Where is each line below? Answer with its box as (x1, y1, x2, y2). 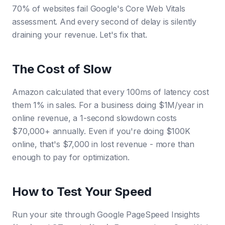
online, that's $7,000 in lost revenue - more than (12, 139, 195, 149)
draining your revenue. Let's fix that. (12, 30, 147, 40)
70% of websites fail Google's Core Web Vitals (12, 4, 185, 14)
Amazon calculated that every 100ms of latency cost (12, 87, 209, 97)
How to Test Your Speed (12, 184, 152, 199)
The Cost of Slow (12, 62, 111, 76)
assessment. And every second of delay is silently (12, 17, 197, 27)
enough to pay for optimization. (12, 152, 130, 162)
